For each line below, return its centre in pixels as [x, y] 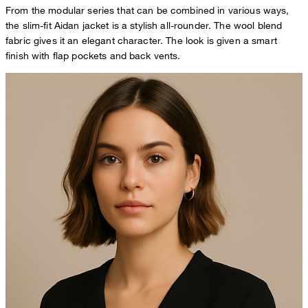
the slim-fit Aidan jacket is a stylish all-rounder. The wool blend [144, 25]
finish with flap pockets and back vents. [93, 56]
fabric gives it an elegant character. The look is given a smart [141, 41]
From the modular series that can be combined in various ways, [147, 10]
